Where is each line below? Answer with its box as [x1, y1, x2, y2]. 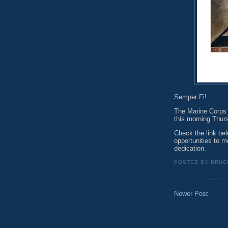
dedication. [174, 144, 206, 152]
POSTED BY [174, 159, 211, 165]
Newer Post [174, 190, 208, 198]
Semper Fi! [174, 93, 209, 101]
